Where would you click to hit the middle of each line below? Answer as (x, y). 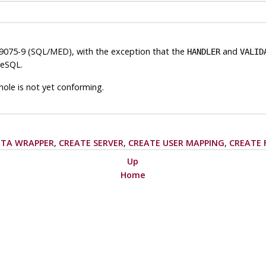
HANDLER (203, 51)
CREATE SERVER (91, 142)
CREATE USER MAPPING (176, 142)
